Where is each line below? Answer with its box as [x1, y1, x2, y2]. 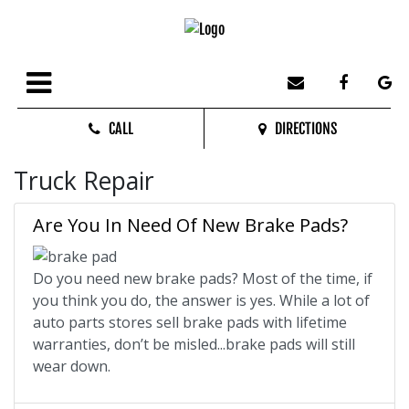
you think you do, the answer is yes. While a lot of [33, 289, 370, 310]
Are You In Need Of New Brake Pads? [33, 213, 348, 237]
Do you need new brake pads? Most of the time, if [33, 267, 372, 288]
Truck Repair [14, 164, 154, 197]
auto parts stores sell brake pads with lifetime [33, 311, 347, 332]
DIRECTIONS [267, 120, 338, 138]
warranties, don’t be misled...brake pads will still [33, 333, 355, 354]
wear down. [33, 355, 110, 376]
